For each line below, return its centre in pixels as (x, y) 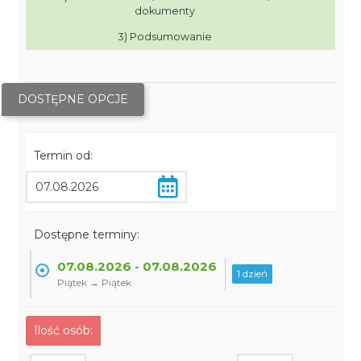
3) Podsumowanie (165, 37)
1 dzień (253, 274)
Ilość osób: (64, 330)
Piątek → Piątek (95, 282)
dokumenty (165, 11)
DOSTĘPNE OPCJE (73, 99)
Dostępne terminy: (87, 234)
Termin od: (64, 156)
